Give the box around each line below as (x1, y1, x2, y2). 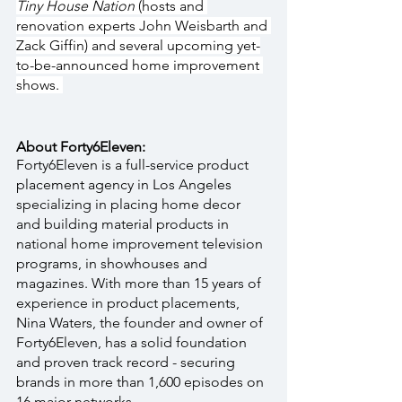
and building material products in (16, 215, 232, 233)
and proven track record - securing (16, 354, 239, 371)
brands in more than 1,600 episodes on (16, 373, 267, 391)
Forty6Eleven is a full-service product (16, 156, 252, 174)
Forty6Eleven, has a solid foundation (16, 334, 250, 352)
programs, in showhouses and (16, 255, 211, 273)
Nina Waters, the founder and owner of (16, 314, 267, 332)
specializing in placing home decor (16, 196, 244, 214)
